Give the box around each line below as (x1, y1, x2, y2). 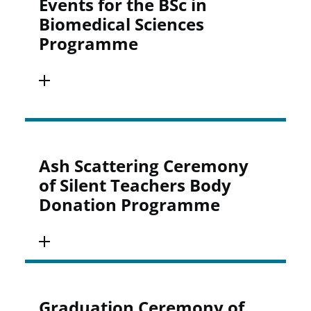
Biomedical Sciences (39, 12, 205, 35)
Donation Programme (39, 193, 221, 216)
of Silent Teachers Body (39, 174, 232, 196)
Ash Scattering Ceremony (39, 154, 249, 177)
